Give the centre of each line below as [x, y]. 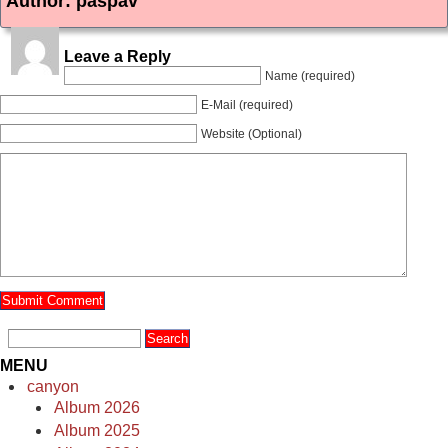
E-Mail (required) [247, 105]
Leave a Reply [117, 56]
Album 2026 [97, 407]
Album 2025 [97, 430]
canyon [53, 386]
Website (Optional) [251, 134]
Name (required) [310, 76]
